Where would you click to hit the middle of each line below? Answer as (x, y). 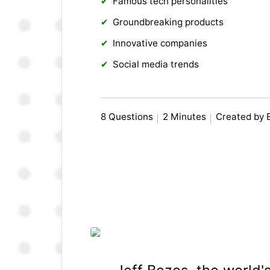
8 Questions (127, 117)
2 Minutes (185, 117)
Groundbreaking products (168, 22)
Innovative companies (160, 43)
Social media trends (156, 64)
